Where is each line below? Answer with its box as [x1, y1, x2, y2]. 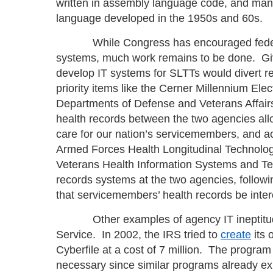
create [221, 229, 251, 241]
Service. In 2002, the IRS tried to [56, 229, 221, 241]
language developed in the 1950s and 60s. [56, 12, 266, 24]
